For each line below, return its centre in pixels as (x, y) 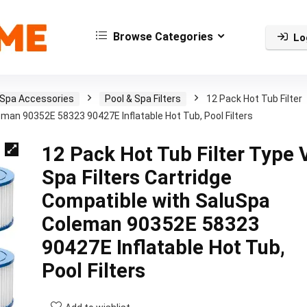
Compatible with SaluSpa (156, 201)
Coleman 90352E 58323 (150, 224)
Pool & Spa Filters (143, 99)
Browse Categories (162, 36)
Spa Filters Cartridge (136, 177)
